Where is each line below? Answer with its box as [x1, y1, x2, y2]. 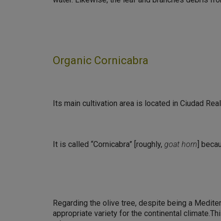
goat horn [164, 140, 197, 149]
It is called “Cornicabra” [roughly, [53, 140, 164, 149]
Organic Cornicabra [53, 54, 148, 67]
